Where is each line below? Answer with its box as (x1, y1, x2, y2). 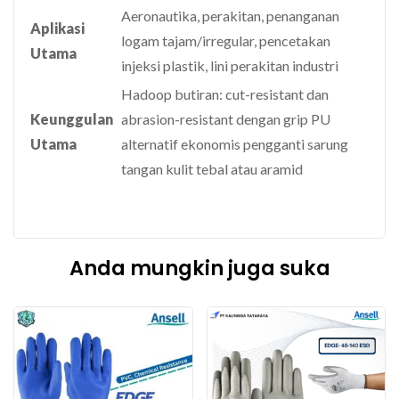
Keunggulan (30, 110, 113, 127)
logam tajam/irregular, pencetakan (121, 31, 330, 49)
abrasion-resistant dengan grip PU (121, 110, 330, 127)
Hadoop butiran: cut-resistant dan (121, 85, 329, 102)
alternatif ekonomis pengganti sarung (121, 134, 348, 152)
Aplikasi (30, 19, 85, 37)
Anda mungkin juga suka (69, 253, 330, 282)
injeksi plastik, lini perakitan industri (121, 56, 338, 74)
